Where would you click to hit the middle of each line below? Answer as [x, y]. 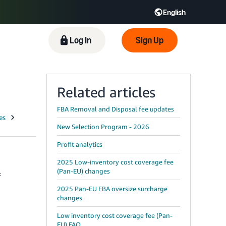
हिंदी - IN [99, 40]
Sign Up [150, 40]
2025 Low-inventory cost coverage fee [115, 162]
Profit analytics [80, 144]
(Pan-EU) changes [83, 171]
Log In [81, 40]
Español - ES [46, 40]
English [174, 12]
